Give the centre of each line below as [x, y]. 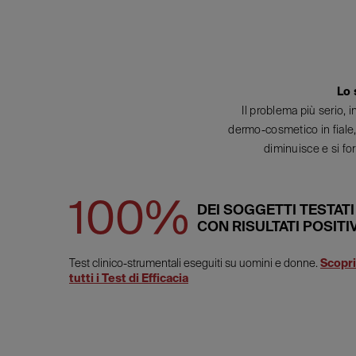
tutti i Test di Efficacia [129, 278]
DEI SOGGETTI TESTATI [276, 209]
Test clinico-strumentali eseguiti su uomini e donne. [195, 263]
